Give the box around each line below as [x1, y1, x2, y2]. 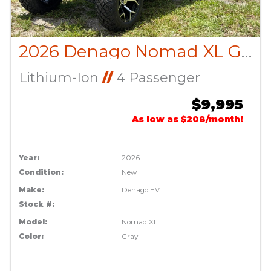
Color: [18, 232, 44, 241]
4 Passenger [113, 69, 200, 86]
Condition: [18, 168, 64, 177]
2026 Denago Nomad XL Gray [241, 41, 252, 62]
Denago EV [122, 185, 160, 194]
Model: [18, 217, 47, 226]
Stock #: [18, 200, 54, 209]
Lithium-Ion [18, 69, 102, 86]
